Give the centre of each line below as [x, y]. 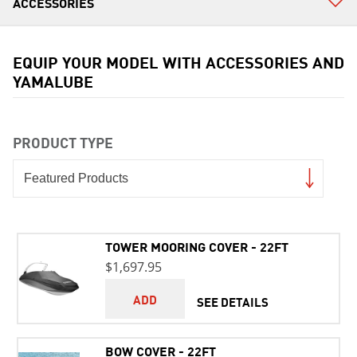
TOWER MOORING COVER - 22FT [196, 246]
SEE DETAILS [232, 301]
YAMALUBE [53, 81]
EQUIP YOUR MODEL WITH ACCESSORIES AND [178, 62]
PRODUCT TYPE [63, 142]
